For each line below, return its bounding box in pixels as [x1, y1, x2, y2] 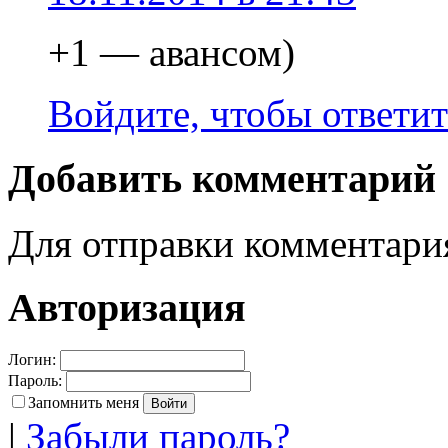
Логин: [8, 351, 56, 369]
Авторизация [8, 285, 246, 331]
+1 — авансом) [48, 31, 295, 75]
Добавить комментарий [8, 155, 436, 201]
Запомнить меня [28, 394, 139, 412]
